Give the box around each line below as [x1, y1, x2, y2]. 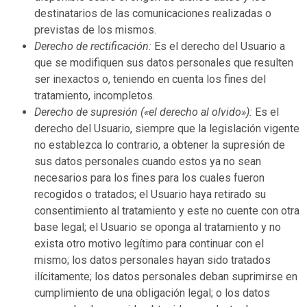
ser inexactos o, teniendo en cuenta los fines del [34, 72, 266, 86]
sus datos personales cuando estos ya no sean [34, 154, 261, 168]
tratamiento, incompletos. [34, 88, 155, 102]
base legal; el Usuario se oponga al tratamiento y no [34, 220, 281, 234]
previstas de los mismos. [34, 23, 156, 36]
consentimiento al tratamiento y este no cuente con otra [34, 204, 299, 217]
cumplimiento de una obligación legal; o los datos [34, 286, 270, 299]
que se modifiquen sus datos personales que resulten [34, 56, 293, 69]
